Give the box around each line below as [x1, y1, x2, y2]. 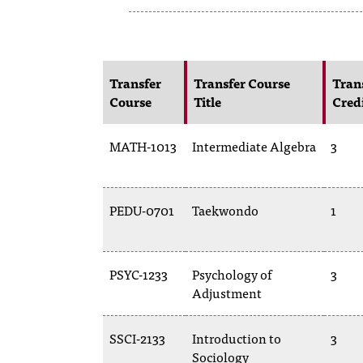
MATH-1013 [109, 135, 177, 156]
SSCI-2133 [109, 327, 165, 348]
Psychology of [192, 263, 271, 284]
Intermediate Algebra [192, 135, 316, 156]
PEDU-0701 [109, 199, 174, 220]
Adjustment [192, 282, 262, 303]
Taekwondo [192, 199, 258, 220]
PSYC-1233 [109, 263, 168, 284]
